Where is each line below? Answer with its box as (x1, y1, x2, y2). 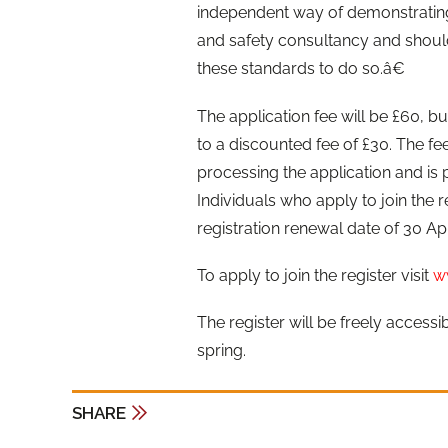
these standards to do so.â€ (197, 59, 405, 79)
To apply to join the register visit (197, 265, 433, 285)
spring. (197, 341, 246, 360)
